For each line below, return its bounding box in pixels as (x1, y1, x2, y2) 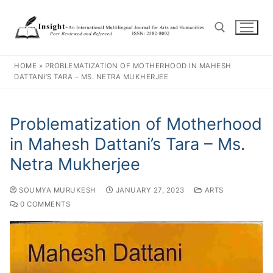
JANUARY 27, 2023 (115, 185, 185, 194)
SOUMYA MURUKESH (16, 185, 96, 194)
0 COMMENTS (18, 199, 70, 208)
